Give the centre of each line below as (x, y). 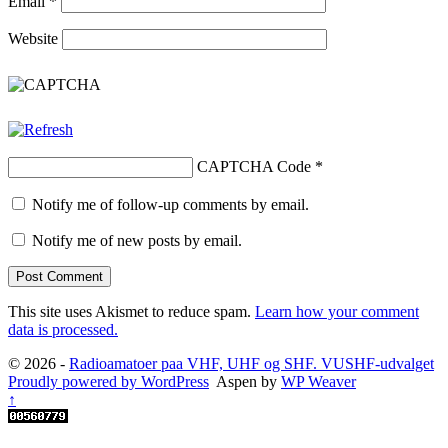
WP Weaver (318, 382)
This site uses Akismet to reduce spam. (131, 312)
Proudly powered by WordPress (108, 382)
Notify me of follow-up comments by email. (170, 205)
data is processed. (63, 330)
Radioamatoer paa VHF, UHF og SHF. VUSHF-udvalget (251, 364)
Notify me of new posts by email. (137, 241)
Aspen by (245, 382)
